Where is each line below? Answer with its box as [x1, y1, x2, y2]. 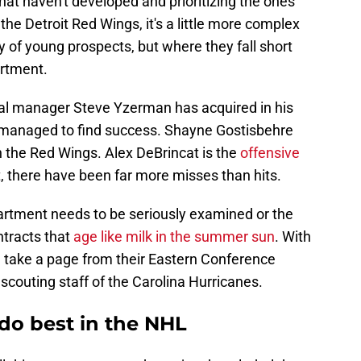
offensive [237, 144, 300, 162]
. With [275, 228, 311, 246]
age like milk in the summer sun [73, 228, 275, 246]
